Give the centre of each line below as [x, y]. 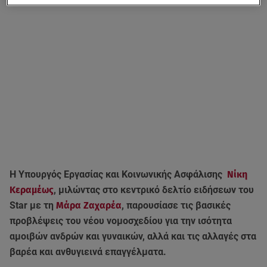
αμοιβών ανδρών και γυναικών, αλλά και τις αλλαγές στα [133, 236]
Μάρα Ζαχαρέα [89, 205]
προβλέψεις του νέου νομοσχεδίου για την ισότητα [121, 221]
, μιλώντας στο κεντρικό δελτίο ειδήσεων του [154, 190]
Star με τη [33, 205]
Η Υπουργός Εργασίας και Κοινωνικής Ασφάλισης [118, 174]
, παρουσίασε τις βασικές [176, 205]
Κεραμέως [32, 190]
